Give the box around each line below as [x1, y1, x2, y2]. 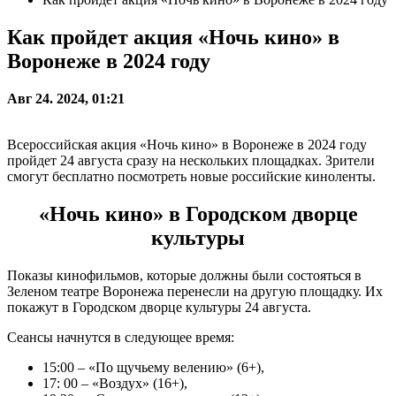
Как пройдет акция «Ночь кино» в [7, 25, 339, 49]
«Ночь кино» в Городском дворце [38, 202, 358, 225]
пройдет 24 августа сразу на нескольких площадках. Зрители [7, 152, 375, 168]
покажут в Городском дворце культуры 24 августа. [7, 299, 311, 315]
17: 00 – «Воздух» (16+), [42, 375, 187, 391]
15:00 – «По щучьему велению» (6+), [42, 359, 264, 375]
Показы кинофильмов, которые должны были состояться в [7, 267, 362, 283]
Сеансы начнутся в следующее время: [7, 329, 234, 345]
